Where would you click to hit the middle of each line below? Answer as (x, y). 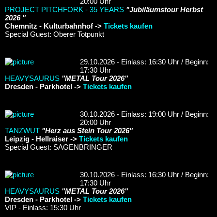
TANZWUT (22, 130)
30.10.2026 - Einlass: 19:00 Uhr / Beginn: (144, 114)
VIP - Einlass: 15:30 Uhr (43, 207)
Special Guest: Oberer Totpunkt (54, 34)
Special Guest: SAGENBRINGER (59, 147)
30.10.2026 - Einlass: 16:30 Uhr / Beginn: (144, 174)
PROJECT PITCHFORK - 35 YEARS (64, 9)
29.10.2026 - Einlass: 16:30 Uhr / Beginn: (144, 62)
